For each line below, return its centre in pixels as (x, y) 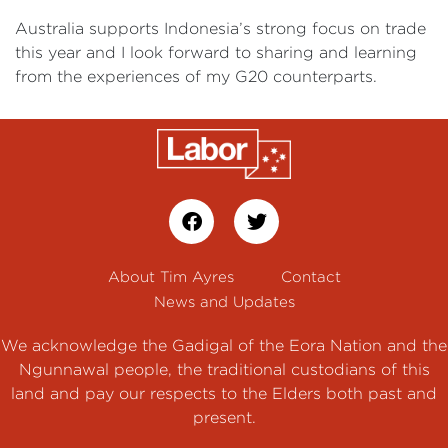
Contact (310, 277)
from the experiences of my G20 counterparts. (196, 76)
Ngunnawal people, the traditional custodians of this (224, 369)
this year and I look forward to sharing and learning (216, 52)
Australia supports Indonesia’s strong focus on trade (220, 28)
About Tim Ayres (170, 277)
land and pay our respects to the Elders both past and (224, 393)
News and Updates (224, 301)
